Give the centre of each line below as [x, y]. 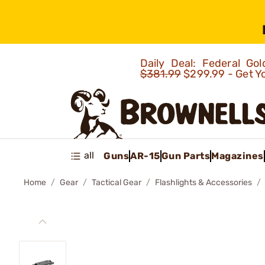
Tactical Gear [117, 182]
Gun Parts [185, 156]
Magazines [237, 156]
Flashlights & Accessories [203, 182]
